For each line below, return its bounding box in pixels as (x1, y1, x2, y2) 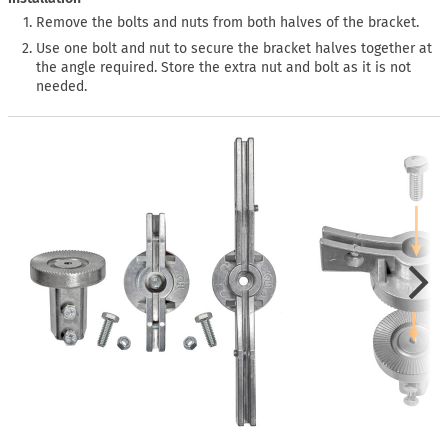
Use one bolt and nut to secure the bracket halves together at (36, 40, 433, 58)
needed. (36, 78, 88, 96)
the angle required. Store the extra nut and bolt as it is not (36, 59, 412, 77)
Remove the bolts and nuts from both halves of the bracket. (36, 13, 420, 31)
